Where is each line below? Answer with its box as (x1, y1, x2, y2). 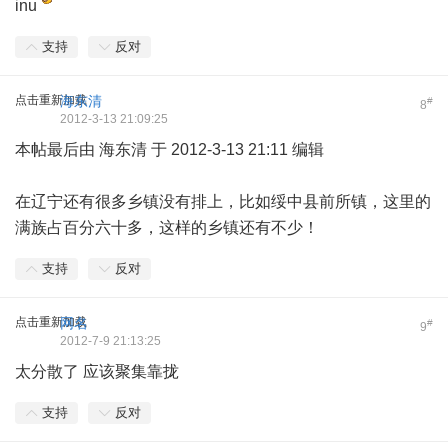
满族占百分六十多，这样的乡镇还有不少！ (15, 219, 319, 236)
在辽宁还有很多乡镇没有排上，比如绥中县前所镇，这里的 (15, 193, 431, 210)
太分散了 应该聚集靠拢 (15, 363, 179, 380)
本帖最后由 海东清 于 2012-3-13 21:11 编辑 (15, 141, 324, 158)
